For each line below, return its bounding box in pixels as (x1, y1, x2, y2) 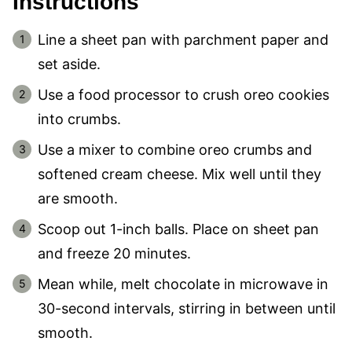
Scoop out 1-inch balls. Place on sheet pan (38, 221, 319, 237)
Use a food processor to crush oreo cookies (38, 86, 329, 103)
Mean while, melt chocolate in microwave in (38, 276, 328, 292)
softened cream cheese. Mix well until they (38, 166, 321, 182)
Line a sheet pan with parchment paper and (38, 31, 328, 48)
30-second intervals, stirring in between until (38, 300, 335, 317)
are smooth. (38, 190, 118, 207)
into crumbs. (38, 111, 121, 127)
